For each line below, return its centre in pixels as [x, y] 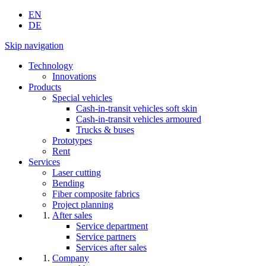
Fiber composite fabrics [96, 194]
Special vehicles [82, 98]
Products [45, 87]
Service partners [106, 237]
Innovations [74, 77]
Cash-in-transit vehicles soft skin [137, 109]
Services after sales [111, 248]
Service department [112, 226]
